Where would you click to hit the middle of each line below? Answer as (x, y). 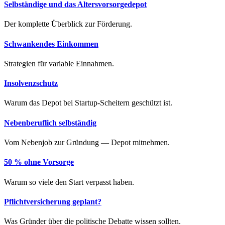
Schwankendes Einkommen (51, 44)
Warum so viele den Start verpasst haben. (69, 182)
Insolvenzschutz (31, 83)
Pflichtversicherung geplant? (53, 201)
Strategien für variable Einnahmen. (59, 63)
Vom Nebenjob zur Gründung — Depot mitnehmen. (87, 142)
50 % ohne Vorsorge (39, 162)
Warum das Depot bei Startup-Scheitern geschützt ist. (88, 103)
